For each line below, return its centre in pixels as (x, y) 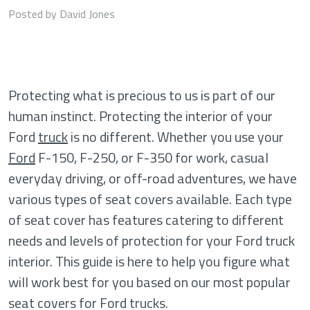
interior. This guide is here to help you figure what (149, 261)
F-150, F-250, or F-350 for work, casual (152, 157)
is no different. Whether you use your (176, 137)
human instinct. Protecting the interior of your (140, 116)
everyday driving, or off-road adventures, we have (153, 178)
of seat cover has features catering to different (146, 220)
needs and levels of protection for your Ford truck (152, 240)
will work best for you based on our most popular (149, 282)
